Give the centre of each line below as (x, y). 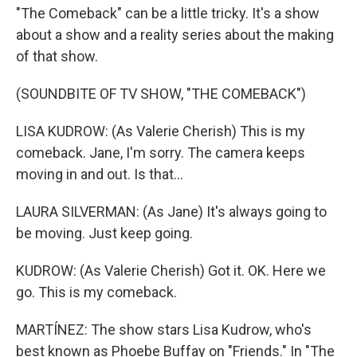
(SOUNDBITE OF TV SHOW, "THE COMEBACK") (161, 94)
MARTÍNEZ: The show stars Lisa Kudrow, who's (164, 330)
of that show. (57, 56)
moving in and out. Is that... (100, 174)
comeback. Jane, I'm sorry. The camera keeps (161, 153)
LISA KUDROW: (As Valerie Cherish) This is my (161, 131)
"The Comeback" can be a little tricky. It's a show (168, 13)
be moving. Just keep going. (104, 233)
